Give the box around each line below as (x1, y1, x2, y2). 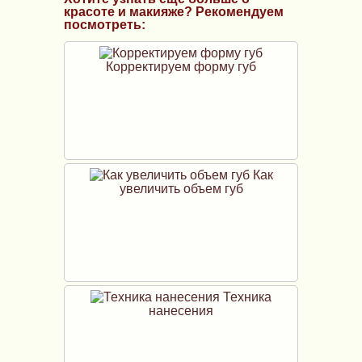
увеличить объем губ (119, 181, 243, 196)
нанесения (149, 303, 213, 318)
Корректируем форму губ (106, 59, 256, 74)
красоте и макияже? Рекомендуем (64, 4, 284, 19)
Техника (220, 289, 271, 304)
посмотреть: (64, 17, 145, 32)
